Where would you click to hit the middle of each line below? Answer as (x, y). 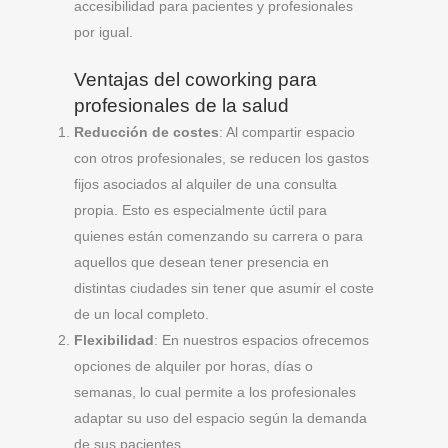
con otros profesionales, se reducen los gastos (221, 158)
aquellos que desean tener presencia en (201, 262)
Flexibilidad (114, 340)
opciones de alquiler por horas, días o (193, 366)
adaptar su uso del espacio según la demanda (220, 418)
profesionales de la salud (181, 105)
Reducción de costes (146, 132)
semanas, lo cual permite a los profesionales (215, 392)
